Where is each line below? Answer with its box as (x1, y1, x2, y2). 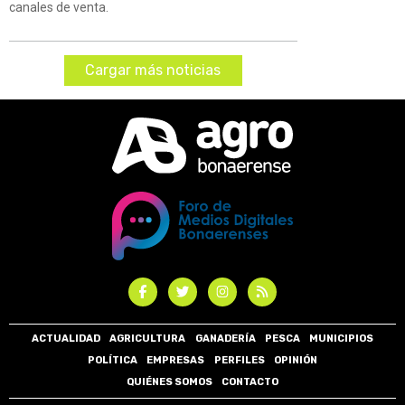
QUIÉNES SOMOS (126, 376, 212, 389)
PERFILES (213, 354, 265, 367)
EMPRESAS (146, 354, 205, 367)
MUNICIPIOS (308, 333, 373, 345)
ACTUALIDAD (32, 333, 101, 345)
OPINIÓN (273, 354, 317, 367)
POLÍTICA (88, 354, 138, 367)
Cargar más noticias (85, 61, 221, 80)
